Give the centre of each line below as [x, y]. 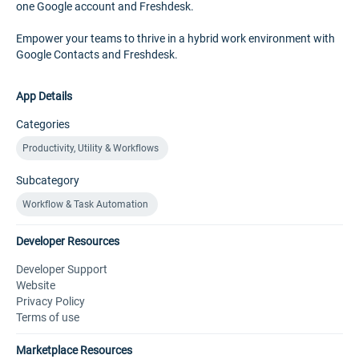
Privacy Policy [50, 301]
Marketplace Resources [74, 350]
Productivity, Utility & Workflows [91, 148]
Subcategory [48, 180]
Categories [43, 124]
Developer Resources [68, 241]
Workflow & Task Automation [85, 204]
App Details [44, 96]
